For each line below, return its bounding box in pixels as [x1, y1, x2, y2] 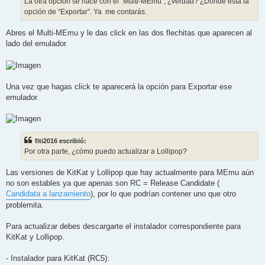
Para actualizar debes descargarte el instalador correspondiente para [6, 222, 241, 231]
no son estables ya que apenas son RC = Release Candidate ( [6, 179, 219, 188]
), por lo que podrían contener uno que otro [91, 189, 236, 199]
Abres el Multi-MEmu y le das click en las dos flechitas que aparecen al [6, 28, 252, 38]
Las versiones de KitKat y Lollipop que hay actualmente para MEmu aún [6, 168, 254, 177]
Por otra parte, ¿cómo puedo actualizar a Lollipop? [24, 147, 187, 156]
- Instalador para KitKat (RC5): [6, 254, 109, 263]
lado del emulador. [6, 39, 68, 49]
